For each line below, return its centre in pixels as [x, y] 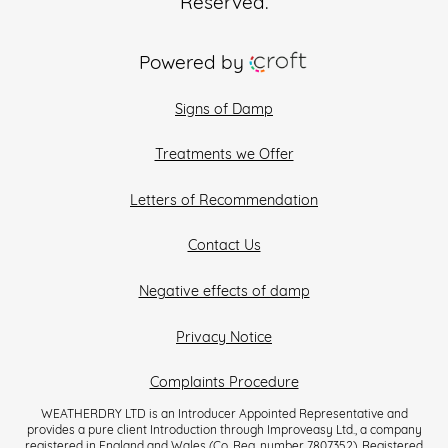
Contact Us [224, 247]
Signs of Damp [224, 110]
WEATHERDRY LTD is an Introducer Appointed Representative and [224, 414]
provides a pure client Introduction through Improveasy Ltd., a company [224, 430]
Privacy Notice [224, 338]
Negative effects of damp [224, 293]
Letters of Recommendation [224, 201]
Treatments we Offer [224, 156]
